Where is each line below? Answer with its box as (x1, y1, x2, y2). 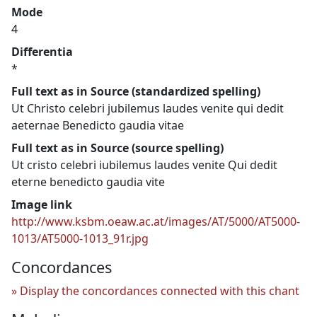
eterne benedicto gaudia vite (11, 173, 165, 190)
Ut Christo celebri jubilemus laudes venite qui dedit (11, 100, 284, 116)
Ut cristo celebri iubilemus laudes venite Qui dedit (11, 156, 277, 173)
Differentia (11, 43, 73, 59)
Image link (11, 196, 72, 212)
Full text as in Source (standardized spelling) (11, 83, 260, 99)
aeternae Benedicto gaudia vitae (11, 117, 184, 133)
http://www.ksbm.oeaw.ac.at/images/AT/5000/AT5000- (11, 213, 300, 229)
